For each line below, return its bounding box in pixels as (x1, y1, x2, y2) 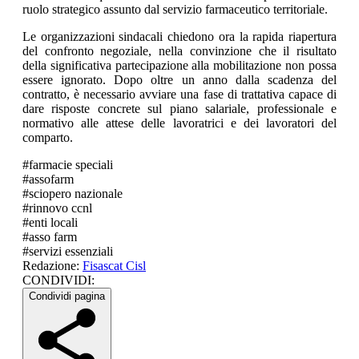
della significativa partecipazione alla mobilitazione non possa (22, 58, 337, 73)
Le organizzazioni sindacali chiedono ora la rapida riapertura (22, 30, 337, 44)
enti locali (29, 216, 78, 230)
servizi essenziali (29, 244, 113, 259)
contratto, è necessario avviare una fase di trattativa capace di (22, 87, 337, 102)
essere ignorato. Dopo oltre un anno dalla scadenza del (22, 73, 337, 87)
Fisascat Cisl (83, 259, 146, 273)
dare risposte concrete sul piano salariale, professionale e (22, 102, 337, 116)
